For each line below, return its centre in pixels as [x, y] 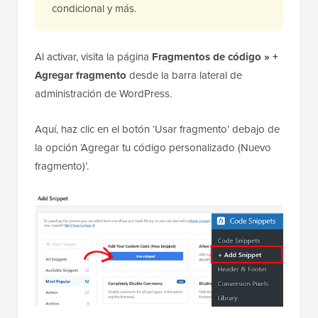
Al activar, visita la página [93, 56]
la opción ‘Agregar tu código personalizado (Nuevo [153, 147]
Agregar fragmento [81, 75]
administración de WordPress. [103, 93]
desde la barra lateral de [184, 75]
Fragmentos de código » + [215, 56]
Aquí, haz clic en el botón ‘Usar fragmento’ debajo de [157, 128]
